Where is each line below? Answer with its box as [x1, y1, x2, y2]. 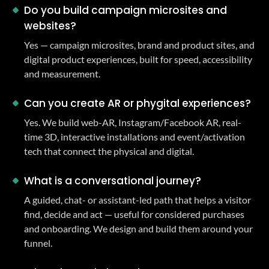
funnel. [24, 237, 52, 249]
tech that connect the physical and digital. [24, 145, 194, 157]
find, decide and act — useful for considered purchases [24, 208, 244, 220]
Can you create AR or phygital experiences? [24, 95, 251, 110]
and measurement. [24, 68, 100, 79]
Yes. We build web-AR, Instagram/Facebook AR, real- [24, 116, 241, 128]
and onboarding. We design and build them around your [24, 223, 253, 234]
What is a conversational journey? [24, 173, 201, 188]
